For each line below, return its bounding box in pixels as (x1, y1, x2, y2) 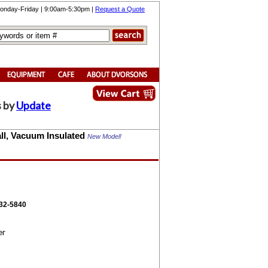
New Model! (87, 133, 121, 140)
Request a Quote (95, 5, 145, 13)
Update (16, 99, 51, 112)
